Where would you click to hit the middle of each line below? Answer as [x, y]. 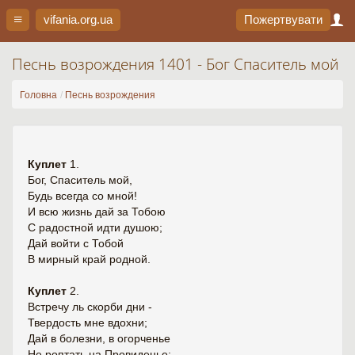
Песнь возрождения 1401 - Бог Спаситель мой [175, 64]
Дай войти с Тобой [76, 243]
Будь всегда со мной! [82, 196]
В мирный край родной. [89, 259]
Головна [38, 95]
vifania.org [70, 19]
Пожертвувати [283, 19]
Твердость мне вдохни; [88, 323]
